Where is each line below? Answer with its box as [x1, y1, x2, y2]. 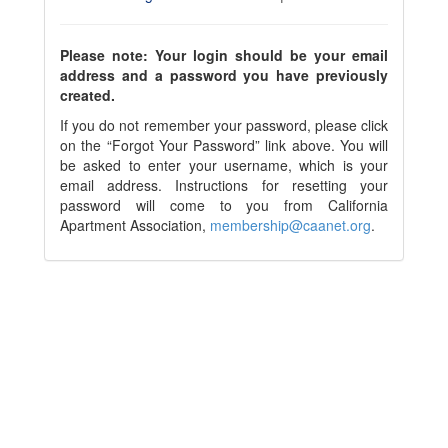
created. [60, 85, 115, 105]
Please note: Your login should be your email [60, 45, 388, 65]
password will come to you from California [60, 195, 388, 215]
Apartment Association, [60, 215, 210, 235]
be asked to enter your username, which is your [60, 155, 388, 175]
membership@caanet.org [210, 215, 371, 235]
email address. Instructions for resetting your [60, 175, 388, 195]
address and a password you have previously [60, 65, 388, 85]
